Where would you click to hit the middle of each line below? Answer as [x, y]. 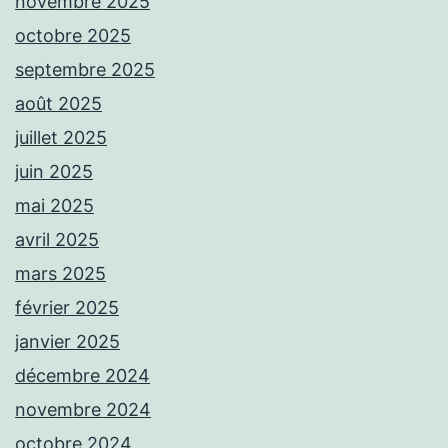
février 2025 [67, 307]
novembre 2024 [83, 409]
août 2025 [58, 103]
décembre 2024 [82, 375]
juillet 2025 [61, 137]
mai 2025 [54, 205]
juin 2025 [54, 171]
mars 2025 [60, 273]
